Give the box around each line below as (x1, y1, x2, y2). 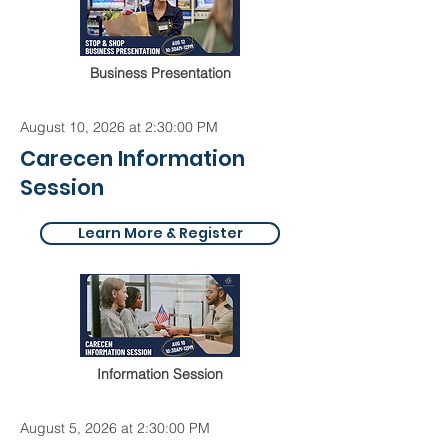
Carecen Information (20, 144, 245, 173)
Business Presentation (89, 64, 231, 82)
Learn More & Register (77, 223, 243, 243)
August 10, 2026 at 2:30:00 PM (20, 118, 218, 136)
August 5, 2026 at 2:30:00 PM (20, 419, 210, 437)
